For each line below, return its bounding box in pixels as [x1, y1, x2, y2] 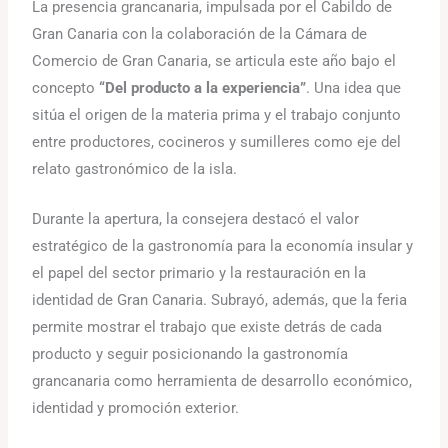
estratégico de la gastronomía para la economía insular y [32, 237, 414, 256]
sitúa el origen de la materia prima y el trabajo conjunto [32, 105, 402, 124]
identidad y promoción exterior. [32, 399, 240, 418]
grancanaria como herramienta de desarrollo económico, [32, 372, 413, 391]
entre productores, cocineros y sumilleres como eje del [32, 132, 402, 151]
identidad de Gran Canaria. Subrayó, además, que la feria [32, 291, 408, 310]
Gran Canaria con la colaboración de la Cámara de [32, 24, 368, 43]
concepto [32, 78, 100, 97]
